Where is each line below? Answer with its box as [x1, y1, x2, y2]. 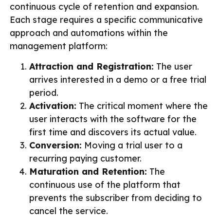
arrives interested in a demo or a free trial [29, 73, 206, 85]
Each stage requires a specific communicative [10, 14, 203, 26]
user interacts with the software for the [29, 113, 197, 125]
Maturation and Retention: [29, 165, 147, 177]
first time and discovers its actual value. [29, 126, 197, 138]
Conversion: [29, 139, 82, 151]
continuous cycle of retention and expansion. [10, 1, 199, 13]
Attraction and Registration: [29, 60, 154, 72]
